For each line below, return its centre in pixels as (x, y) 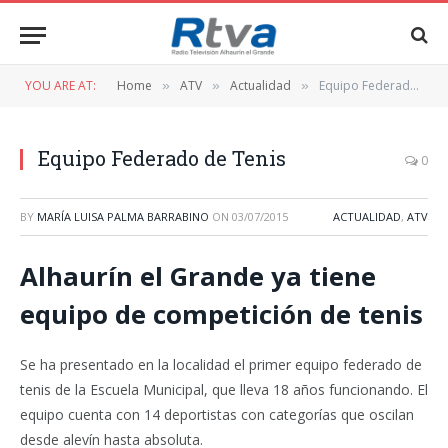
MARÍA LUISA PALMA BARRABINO (123, 216)
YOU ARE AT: (60, 85)
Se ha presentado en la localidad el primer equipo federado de (221, 365)
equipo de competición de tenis (221, 314)
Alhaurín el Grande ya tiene (198, 276)
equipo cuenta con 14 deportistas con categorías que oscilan (217, 415)
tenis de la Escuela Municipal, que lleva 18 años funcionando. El (224, 390)
